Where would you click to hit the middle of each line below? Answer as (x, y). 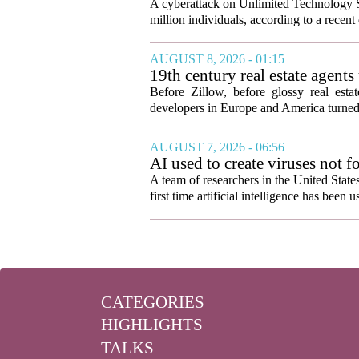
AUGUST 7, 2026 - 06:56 (217, 147)
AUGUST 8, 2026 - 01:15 (217, 58)
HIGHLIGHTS (152, 325)
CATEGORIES (153, 302)
